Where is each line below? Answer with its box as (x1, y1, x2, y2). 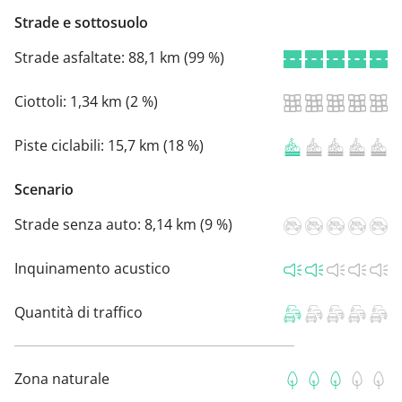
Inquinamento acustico (14, 258, 170, 279)
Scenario (14, 179, 74, 200)
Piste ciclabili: (14, 135, 108, 156)
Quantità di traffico (14, 302, 143, 323)
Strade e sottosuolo (14, 13, 148, 33)
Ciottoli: (14, 92, 70, 112)
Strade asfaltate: (14, 48, 128, 68)
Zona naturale (14, 369, 109, 389)
